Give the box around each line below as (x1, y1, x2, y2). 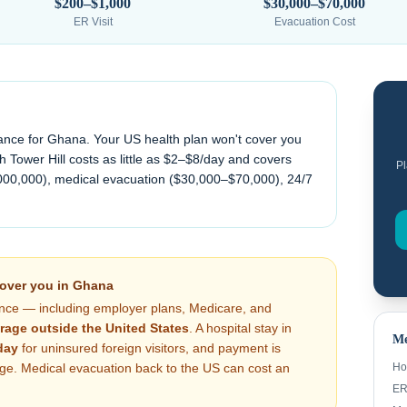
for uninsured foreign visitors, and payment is (18, 341, 281, 355)
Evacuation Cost (273, 15, 355, 28)
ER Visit (73, 15, 113, 28)
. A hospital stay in (189, 321, 292, 335)
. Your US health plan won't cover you (86, 132, 302, 146)
